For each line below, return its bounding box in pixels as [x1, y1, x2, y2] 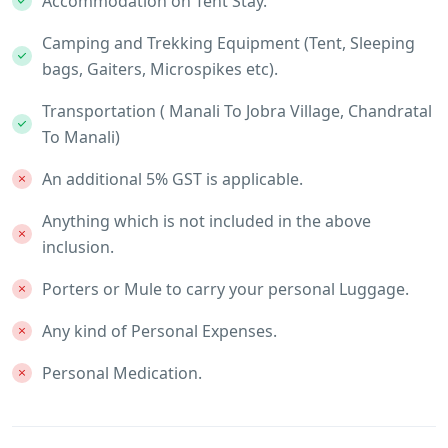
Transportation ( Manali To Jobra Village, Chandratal [42, 100, 432, 123]
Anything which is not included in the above [42, 210, 371, 233]
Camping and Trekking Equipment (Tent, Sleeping [42, 32, 415, 55]
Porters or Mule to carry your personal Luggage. [42, 278, 409, 301]
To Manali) [42, 126, 120, 149]
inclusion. [42, 236, 114, 259]
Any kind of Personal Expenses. [42, 320, 277, 343]
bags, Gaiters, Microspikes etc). [42, 58, 278, 81]
